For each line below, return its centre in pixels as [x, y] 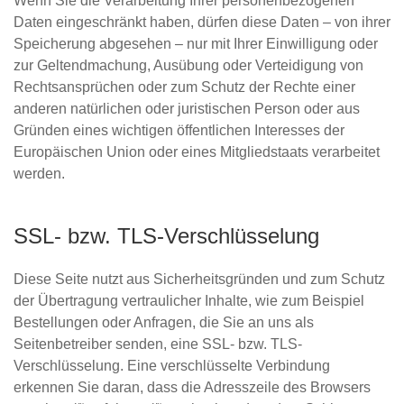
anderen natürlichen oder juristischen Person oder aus [187, 109]
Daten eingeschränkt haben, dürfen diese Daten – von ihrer [202, 22]
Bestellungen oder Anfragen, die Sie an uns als [164, 322]
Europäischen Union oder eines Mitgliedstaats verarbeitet [197, 152]
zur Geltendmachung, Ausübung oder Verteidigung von [188, 65]
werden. [39, 174]
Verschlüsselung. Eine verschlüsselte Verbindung [172, 366]
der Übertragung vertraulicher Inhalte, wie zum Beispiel [189, 301]
